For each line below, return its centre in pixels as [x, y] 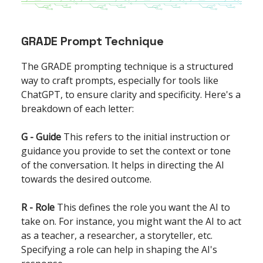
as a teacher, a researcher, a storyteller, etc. [117, 236]
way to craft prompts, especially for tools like [120, 81]
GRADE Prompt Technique [92, 41]
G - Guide [41, 137]
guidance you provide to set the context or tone [126, 151]
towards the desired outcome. [86, 179]
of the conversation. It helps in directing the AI [123, 165]
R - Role [38, 208]
